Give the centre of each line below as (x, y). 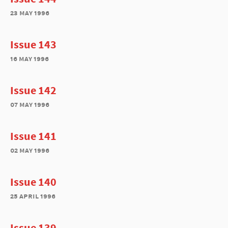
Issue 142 (33, 90)
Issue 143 (33, 44)
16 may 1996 (30, 58)
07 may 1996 (30, 104)
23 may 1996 (30, 12)
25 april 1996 (33, 196)
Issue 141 (33, 136)
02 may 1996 (30, 150)
